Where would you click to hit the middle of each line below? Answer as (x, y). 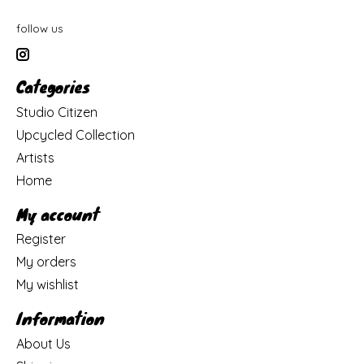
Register (41, 239)
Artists (35, 157)
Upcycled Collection (76, 134)
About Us (43, 344)
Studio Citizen (57, 112)
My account (58, 214)
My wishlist (48, 285)
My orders (46, 262)
